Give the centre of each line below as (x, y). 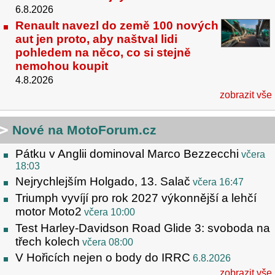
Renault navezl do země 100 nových (117, 26)
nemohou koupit (62, 66)
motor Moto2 (48, 211)
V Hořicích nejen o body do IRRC (103, 258)
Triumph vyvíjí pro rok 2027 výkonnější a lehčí (136, 198)
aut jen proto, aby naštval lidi (96, 39)
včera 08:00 (108, 242)
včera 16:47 (218, 182)
